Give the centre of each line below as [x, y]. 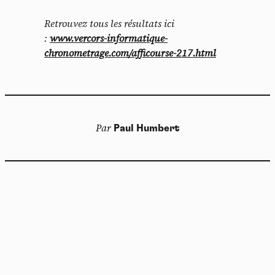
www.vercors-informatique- [109, 38]
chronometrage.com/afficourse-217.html [130, 53]
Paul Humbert [146, 129]
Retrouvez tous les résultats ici [109, 24]
